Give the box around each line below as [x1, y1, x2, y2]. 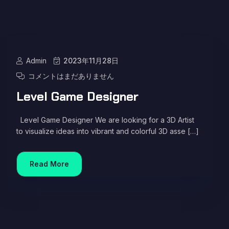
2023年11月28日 [61, 56, 119, 65]
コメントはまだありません [26, 72, 114, 80]
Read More [30, 159, 69, 168]
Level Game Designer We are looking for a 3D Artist [16, 116, 194, 124]
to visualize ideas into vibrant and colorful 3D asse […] [16, 127, 199, 135]
